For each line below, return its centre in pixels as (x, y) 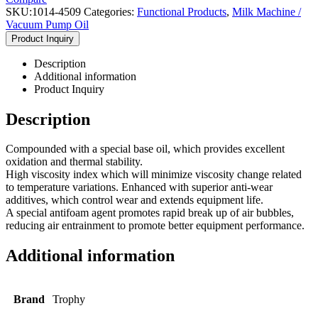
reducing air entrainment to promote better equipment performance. (155, 226)
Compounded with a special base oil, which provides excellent (145, 149)
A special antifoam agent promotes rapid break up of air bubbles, (150, 213)
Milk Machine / (267, 11)
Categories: (110, 11)
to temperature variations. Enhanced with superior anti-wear (139, 187)
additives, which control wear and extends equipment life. (135, 200)
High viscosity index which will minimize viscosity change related (154, 175)
